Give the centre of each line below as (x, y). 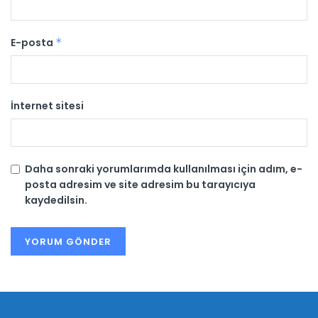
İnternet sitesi (47, 105)
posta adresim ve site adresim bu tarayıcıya (140, 184)
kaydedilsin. (56, 200)
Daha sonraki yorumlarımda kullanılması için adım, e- (164, 169)
